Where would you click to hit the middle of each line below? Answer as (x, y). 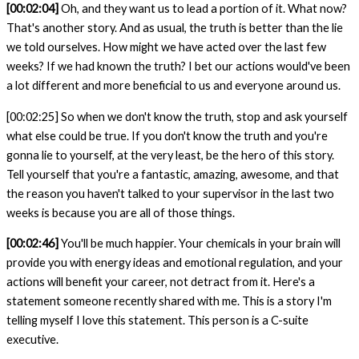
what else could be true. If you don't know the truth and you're (167, 135)
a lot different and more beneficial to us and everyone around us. (173, 86)
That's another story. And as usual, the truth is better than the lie (175, 28)
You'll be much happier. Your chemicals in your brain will (200, 244)
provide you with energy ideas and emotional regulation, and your (175, 263)
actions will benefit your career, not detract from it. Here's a (161, 282)
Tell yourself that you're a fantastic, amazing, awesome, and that (173, 174)
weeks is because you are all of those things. (121, 212)
